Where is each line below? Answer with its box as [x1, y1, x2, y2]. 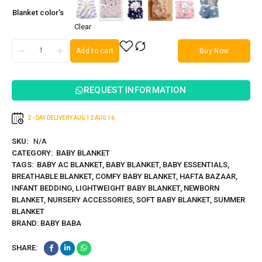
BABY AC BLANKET [37, 160, 102, 169]
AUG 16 [95, 114, 115, 121]
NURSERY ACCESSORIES [47, 195, 133, 204]
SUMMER [213, 195, 245, 204]
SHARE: [12, 243, 37, 253]
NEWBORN [184, 183, 219, 192]
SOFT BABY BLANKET [136, 195, 210, 204]
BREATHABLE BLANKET [12, 171, 92, 181]
